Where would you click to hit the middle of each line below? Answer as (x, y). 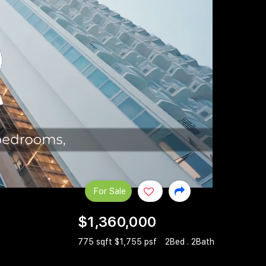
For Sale (110, 191)
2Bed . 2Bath (190, 242)
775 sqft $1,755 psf (118, 242)
